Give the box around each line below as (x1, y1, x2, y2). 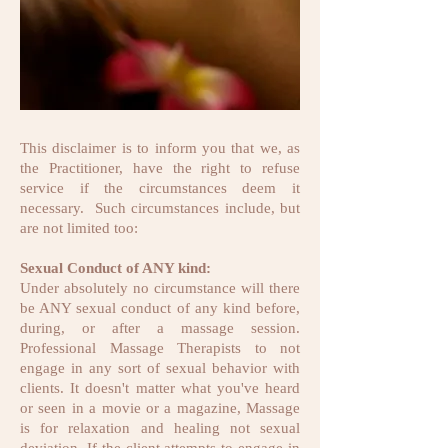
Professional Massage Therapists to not (20, 340, 300, 356)
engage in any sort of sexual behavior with (20, 360, 300, 376)
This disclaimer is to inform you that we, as (20, 140, 300, 156)
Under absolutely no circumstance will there (20, 280, 300, 296)
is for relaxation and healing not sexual (20, 420, 300, 436)
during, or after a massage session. (20, 320, 300, 336)
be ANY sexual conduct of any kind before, (20, 300, 300, 316)
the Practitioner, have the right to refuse (20, 160, 300, 176)
